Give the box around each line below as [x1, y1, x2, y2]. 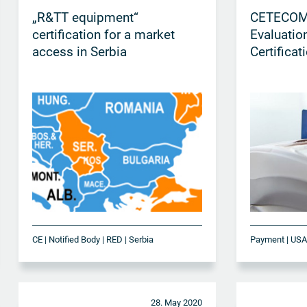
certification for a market [32, 26, 175, 42]
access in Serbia [32, 43, 127, 60]
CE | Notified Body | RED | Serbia [32, 234, 153, 245]
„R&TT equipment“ [32, 9, 138, 25]
